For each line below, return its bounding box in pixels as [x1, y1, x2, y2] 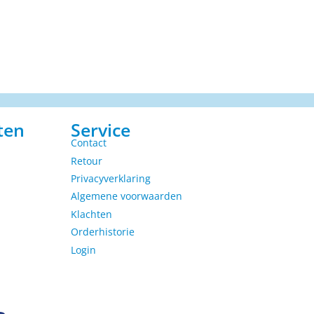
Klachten [71, 207, 112, 221]
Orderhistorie [71, 225, 135, 239]
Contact [71, 136, 107, 150]
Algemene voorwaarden [71, 189, 182, 203]
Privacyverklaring [71, 172, 151, 186]
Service [71, 118, 130, 142]
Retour [71, 153, 102, 168]
